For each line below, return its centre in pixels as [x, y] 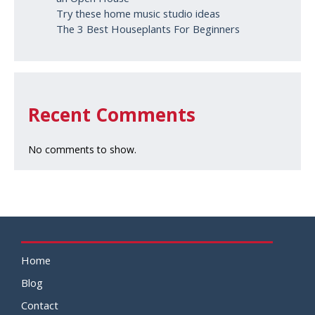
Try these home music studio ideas [138, 13]
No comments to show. [82, 149]
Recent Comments [112, 114]
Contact [40, 305]
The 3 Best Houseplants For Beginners [148, 28]
